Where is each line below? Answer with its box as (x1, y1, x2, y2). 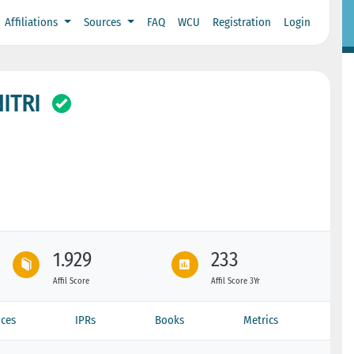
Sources (83, 15, 124, 30)
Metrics (243, 312, 279, 327)
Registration (212, 15, 271, 30)
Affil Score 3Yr (211, 275, 261, 286)
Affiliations (5, 15, 62, 30)
